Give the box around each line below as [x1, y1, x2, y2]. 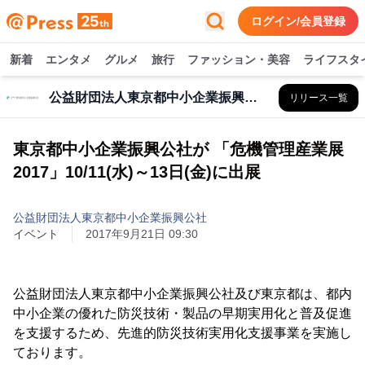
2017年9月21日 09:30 [86, 227, 198, 240]
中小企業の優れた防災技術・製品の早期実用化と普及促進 [13, 306, 352, 320]
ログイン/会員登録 [251, 15, 345, 28]
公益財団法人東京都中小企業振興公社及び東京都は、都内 [13, 287, 352, 301]
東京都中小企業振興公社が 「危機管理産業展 [13, 140, 344, 158]
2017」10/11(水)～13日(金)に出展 [13, 163, 261, 181]
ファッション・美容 [187, 53, 290, 66]
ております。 [13, 345, 91, 359]
